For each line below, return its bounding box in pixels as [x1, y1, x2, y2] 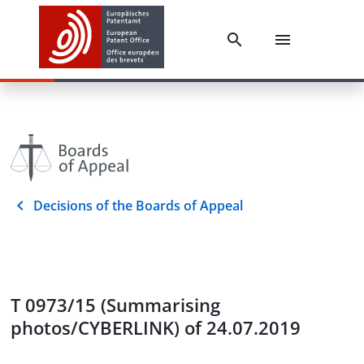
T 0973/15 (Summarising [11, 292, 220, 317]
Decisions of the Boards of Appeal [33, 197, 243, 214]
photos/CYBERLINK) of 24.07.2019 [11, 315, 301, 340]
